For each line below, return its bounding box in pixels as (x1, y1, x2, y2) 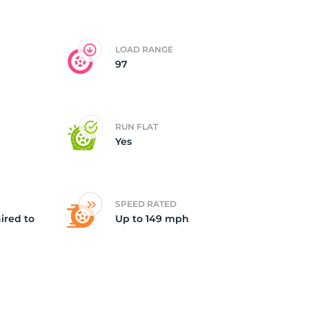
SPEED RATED (115, 199, 177, 209)
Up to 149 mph (115, 212, 189, 225)
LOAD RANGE (115, 44, 173, 54)
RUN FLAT (115, 121, 158, 132)
